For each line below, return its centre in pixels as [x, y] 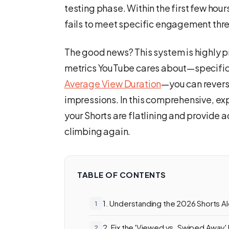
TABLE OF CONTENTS [122, 175]
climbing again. [98, 131]
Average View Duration [113, 84]
